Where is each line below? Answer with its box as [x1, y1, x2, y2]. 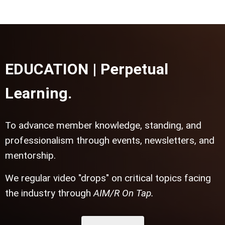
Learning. [5, 84, 72, 102]
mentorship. [5, 149, 56, 161]
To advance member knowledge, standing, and [5, 119, 201, 131]
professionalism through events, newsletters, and [5, 134, 214, 146]
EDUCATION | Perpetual [5, 60, 168, 78]
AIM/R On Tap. [93, 187, 154, 199]
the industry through [5, 187, 93, 199]
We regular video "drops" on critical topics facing [5, 172, 211, 184]
